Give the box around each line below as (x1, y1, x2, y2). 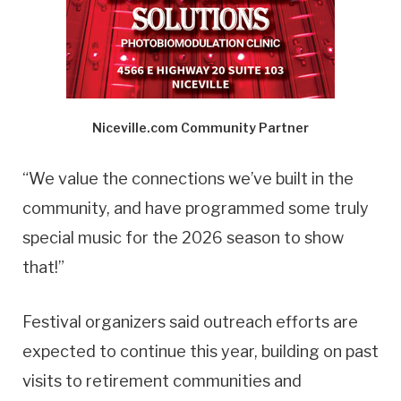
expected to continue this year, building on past (22, 341, 379, 361)
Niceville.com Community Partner (92, 120, 309, 136)
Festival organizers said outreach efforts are (22, 311, 358, 331)
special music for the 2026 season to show (22, 228, 344, 248)
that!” (22, 258, 64, 277)
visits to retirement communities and (22, 371, 302, 390)
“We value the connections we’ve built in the (22, 169, 354, 189)
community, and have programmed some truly (22, 199, 369, 218)
